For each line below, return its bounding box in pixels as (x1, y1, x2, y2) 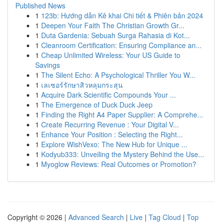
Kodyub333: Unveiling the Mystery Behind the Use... (41, 149, 204, 159)
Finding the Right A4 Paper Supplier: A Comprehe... (41, 110, 203, 119)
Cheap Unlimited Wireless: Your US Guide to (41, 50, 180, 60)
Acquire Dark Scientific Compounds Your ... (41, 90, 176, 100)
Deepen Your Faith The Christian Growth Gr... (41, 20, 184, 30)
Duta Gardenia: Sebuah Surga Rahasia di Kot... (41, 30, 190, 40)
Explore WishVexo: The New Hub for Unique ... (41, 139, 187, 149)
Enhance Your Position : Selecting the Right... (41, 129, 183, 139)
